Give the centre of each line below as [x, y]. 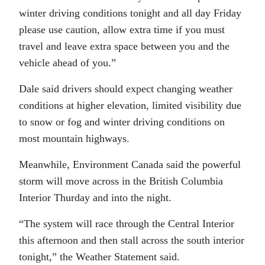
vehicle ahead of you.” [67, 63]
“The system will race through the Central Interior [127, 224]
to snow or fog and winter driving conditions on [122, 122]
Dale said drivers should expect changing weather [126, 89]
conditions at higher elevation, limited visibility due [130, 106]
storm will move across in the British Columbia [121, 181]
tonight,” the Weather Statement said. [99, 257]
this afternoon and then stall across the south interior [132, 240]
